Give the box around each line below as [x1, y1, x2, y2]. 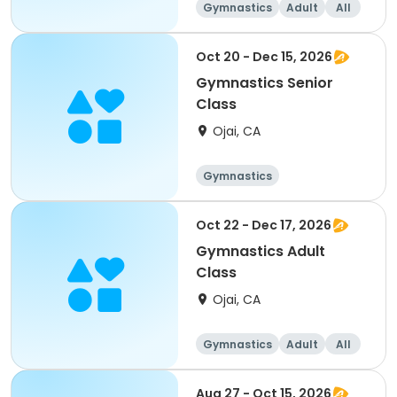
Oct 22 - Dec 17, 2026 [196, 216, 331, 234]
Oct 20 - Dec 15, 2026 [196, 48, 332, 66]
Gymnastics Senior [196, 73, 333, 93]
